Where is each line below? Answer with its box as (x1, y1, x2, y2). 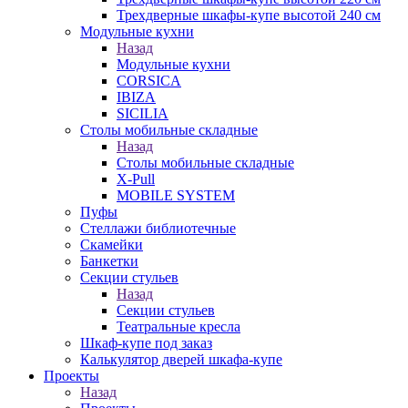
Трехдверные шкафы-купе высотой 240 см (117, 7, 381, 23)
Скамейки (80, 237, 143, 252)
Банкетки (80, 253, 138, 269)
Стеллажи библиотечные (80, 220, 236, 236)
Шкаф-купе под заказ (80, 335, 212, 351)
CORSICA (117, 73, 181, 88)
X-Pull (117, 171, 155, 187)
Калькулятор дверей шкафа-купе (80, 352, 282, 367)
